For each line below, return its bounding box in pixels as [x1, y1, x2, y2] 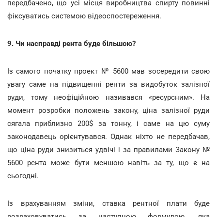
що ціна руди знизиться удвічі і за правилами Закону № [7, 145, 210, 154]
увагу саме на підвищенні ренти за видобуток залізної [7, 80, 210, 89]
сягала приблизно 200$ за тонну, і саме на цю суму [7, 119, 210, 128]
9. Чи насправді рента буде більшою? [7, 39, 136, 48]
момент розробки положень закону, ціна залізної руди [7, 106, 210, 115]
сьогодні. [7, 171, 39, 180]
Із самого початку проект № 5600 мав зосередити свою [7, 67, 210, 76]
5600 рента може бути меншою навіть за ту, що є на [7, 158, 210, 167]
